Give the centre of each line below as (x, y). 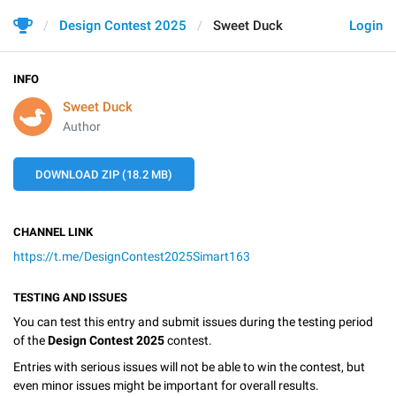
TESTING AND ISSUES (70, 297)
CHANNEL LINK (53, 232)
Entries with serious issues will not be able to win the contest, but (189, 366)
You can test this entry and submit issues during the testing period (193, 322)
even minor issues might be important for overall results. (166, 385)
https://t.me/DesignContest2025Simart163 (132, 256)
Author (82, 126)
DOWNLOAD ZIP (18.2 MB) (104, 175)
